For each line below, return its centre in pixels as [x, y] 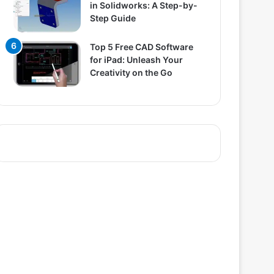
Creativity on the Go [131, 73]
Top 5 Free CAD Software [142, 47]
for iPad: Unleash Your [137, 60]
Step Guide [113, 18]
